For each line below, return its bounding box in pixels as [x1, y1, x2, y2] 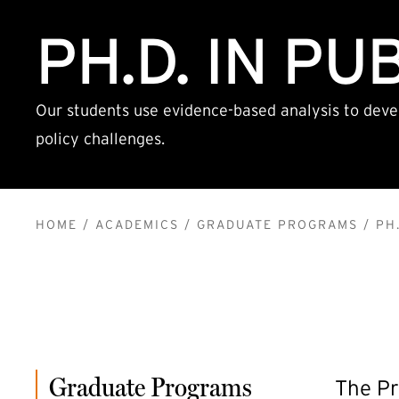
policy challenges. [36, 130, 165, 148]
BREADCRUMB [35, 209, 335, 259]
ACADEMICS [95, 217, 179, 232]
